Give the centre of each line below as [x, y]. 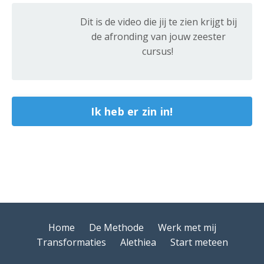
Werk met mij [187, 228]
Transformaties [71, 242]
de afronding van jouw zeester [159, 37]
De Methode [117, 228]
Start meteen [199, 242]
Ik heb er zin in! [132, 111]
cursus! [159, 52]
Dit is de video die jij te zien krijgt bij [159, 22]
